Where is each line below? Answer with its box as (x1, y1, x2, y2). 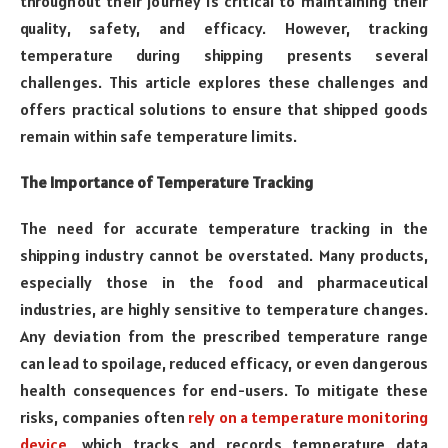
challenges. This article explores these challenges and (20, 71, 428, 92)
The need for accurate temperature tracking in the (20, 218, 428, 239)
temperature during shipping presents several (20, 44, 428, 65)
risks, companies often (20, 407, 189, 428)
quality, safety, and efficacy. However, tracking (20, 17, 428, 38)
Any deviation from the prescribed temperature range (20, 326, 428, 347)
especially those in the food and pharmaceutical (20, 272, 428, 293)
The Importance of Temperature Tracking (20, 171, 314, 192)
